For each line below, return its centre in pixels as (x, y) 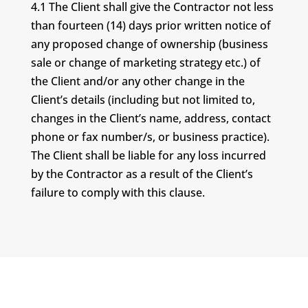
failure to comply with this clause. (118, 192)
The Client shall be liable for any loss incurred (148, 155)
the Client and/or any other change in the (137, 81)
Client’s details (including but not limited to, (143, 100)
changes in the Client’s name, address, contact (151, 118)
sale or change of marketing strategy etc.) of (145, 63)
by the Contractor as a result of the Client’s (142, 174)
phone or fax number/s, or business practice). (150, 137)
